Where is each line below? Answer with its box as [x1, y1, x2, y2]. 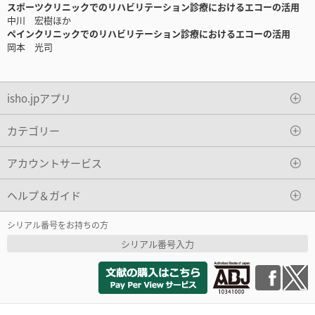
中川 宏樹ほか [7, 13, 71, 27]
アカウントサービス [7, 155, 102, 170]
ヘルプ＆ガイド [7, 187, 81, 202]
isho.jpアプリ [7, 90, 71, 105]
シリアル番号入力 [121, 237, 194, 251]
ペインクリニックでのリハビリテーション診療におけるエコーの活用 [7, 27, 290, 41]
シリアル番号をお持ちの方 [7, 219, 108, 231]
